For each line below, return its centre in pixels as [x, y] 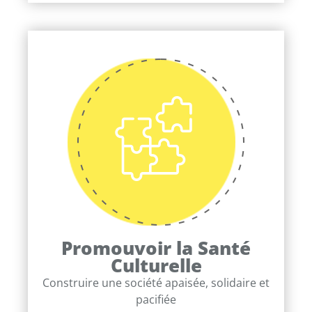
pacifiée [156, 299]
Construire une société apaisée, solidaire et [156, 282]
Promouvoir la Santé [156, 248]
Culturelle [156, 265]
